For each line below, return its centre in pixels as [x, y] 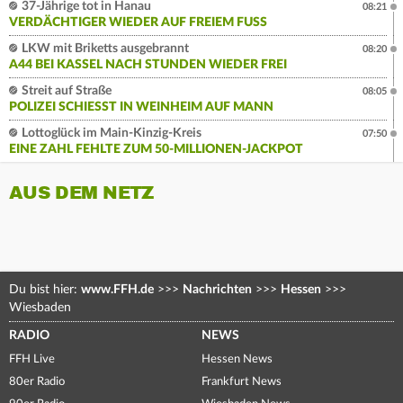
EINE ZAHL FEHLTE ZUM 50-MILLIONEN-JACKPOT [156, 150]
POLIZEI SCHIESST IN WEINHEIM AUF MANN [136, 107]
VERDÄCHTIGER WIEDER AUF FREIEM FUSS [134, 23]
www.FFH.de [117, 290]
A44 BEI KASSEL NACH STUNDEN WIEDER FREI [148, 65]
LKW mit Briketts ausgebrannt [104, 49]
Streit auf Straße [65, 91]
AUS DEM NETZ [81, 193]
